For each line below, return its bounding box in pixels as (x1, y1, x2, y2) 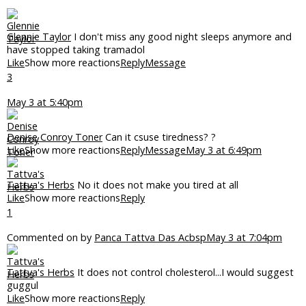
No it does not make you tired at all (74, 178, 238, 191)
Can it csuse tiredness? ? (102, 130, 216, 143)
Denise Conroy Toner (7, 130, 102, 143)
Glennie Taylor (7, 30, 71, 43)
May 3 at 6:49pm (186, 143, 262, 156)
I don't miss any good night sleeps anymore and (71, 30, 292, 43)
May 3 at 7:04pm (206, 231, 282, 244)
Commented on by (7, 231, 94, 244)
